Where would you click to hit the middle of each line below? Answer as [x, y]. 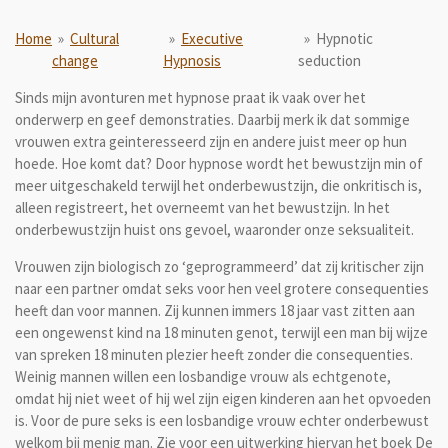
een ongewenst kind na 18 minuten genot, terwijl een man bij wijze [221, 332]
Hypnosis [192, 60]
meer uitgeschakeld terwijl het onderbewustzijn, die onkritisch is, [218, 185]
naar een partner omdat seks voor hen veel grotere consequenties [222, 288]
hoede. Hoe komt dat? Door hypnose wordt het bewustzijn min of [219, 163]
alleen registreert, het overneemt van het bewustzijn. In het [202, 207]
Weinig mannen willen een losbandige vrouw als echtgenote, [203, 376]
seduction [330, 60]
